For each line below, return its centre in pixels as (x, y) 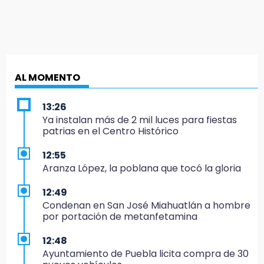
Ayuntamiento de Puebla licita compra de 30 (146, 253)
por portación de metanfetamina (120, 216)
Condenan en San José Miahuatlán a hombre (146, 205)
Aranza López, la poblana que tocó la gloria (142, 168)
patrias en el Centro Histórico (110, 131)
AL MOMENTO (47, 77)
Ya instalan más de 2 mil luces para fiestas (140, 120)
